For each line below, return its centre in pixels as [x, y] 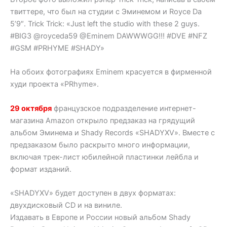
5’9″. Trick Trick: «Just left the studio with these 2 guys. [105, 24]
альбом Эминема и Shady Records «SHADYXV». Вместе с [112, 133]
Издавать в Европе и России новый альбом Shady [100, 217]
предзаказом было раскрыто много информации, [100, 145]
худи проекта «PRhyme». [54, 84]
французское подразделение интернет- [124, 108]
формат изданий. [41, 169]
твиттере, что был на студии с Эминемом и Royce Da [106, 11]
